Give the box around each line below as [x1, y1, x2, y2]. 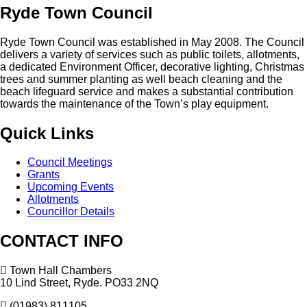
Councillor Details [27, 206, 114, 218]
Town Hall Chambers [10, 265, 112, 277]
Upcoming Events [27, 181, 114, 193]
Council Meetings [27, 156, 112, 169]
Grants [27, 169, 60, 181]
